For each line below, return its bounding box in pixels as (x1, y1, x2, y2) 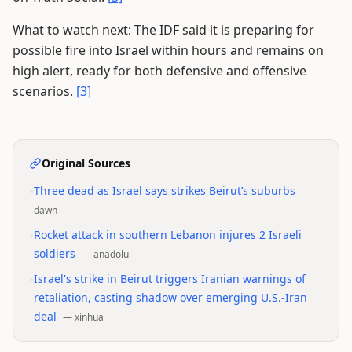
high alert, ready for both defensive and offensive (13, 62, 306, 79)
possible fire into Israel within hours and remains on (13, 42, 324, 59)
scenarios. (13, 82, 76, 100)
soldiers (34, 246, 75, 261)
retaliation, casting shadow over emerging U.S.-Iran (34, 290, 307, 305)
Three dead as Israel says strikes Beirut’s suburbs (34, 183, 295, 198)
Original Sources (42, 156, 130, 170)
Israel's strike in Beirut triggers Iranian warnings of (34, 271, 306, 286)
